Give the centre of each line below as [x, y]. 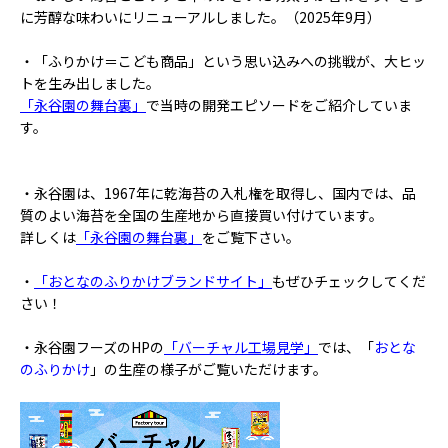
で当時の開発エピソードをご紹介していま [279, 104]
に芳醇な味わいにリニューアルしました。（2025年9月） [200, 16]
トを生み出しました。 [90, 82]
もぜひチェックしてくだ [349, 280]
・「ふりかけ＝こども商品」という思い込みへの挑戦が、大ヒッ [223, 60]
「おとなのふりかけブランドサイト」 [153, 280]
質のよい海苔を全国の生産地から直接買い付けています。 [201, 214]
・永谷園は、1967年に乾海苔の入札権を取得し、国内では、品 [218, 192]
